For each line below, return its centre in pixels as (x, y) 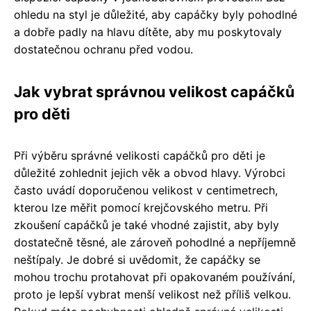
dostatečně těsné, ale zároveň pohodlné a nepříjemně (155, 243)
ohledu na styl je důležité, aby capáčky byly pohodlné (155, 15)
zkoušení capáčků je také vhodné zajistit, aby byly (146, 225)
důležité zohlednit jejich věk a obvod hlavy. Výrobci (150, 173)
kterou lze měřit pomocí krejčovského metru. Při (141, 208)
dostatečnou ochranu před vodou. (103, 50)
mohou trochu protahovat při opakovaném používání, (154, 277)
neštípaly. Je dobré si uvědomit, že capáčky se (137, 260)
